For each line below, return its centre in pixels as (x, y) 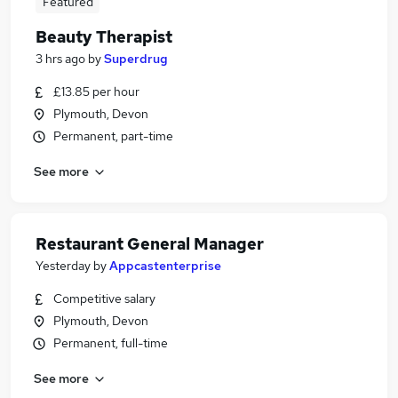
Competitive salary (104, 298)
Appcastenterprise (165, 266)
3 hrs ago (60, 59)
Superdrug (136, 59)
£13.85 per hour (96, 92)
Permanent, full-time (111, 343)
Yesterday (63, 266)
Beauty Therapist (104, 37)
